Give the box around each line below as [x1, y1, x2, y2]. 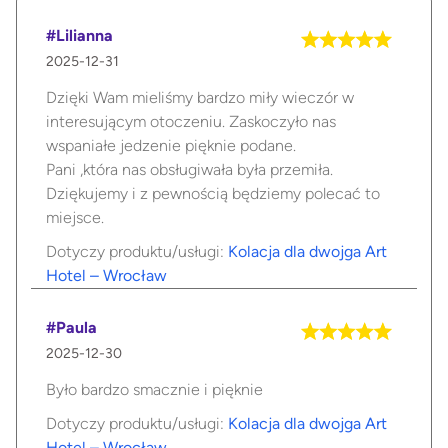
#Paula [46, 318, 97, 338]
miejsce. [46, 208, 104, 228]
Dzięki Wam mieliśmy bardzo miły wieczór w [46, 88, 354, 108]
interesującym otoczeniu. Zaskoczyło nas [46, 112, 336, 132]
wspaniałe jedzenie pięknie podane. [46, 136, 296, 156]
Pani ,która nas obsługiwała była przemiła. [46, 160, 333, 180]
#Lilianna [46, 26, 113, 46]
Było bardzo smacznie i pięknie [46, 380, 263, 400]
